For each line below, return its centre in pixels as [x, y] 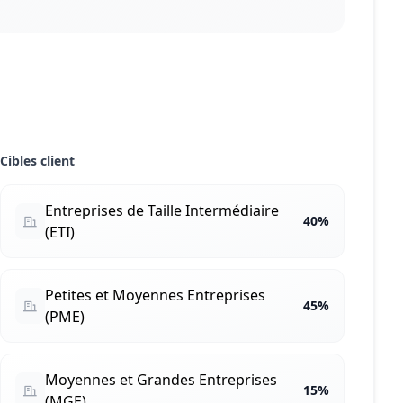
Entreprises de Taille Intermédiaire [161, 210]
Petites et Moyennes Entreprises [155, 295]
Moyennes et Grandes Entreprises [161, 380]
